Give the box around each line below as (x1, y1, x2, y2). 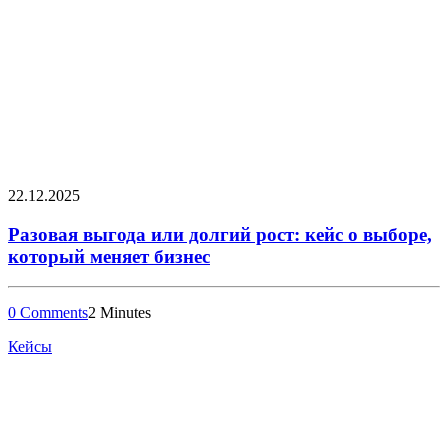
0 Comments (8, 304, 88, 322)
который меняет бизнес (8, 245, 210, 267)
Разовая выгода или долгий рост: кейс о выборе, (8, 223, 432, 245)
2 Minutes (88, 304, 151, 322)
